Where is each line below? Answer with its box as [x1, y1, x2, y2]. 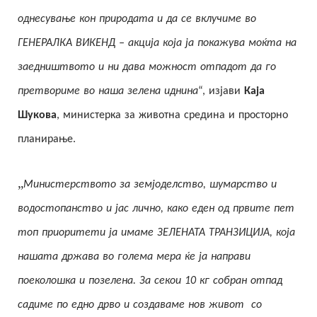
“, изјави [198, 85, 244, 97]
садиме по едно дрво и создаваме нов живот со [18, 299, 262, 311]
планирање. [18, 133, 76, 145]
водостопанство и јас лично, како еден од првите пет [18, 202, 294, 214]
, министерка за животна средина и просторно [57, 109, 288, 121]
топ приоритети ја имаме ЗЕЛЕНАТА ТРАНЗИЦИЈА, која [18, 226, 295, 238]
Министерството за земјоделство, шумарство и [23, 178, 277, 190]
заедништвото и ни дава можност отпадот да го [18, 61, 276, 73]
